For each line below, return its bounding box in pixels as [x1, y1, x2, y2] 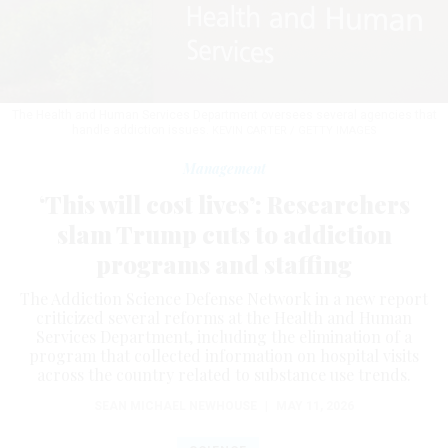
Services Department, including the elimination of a [36, 326, 412, 348]
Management [182, 159, 266, 179]
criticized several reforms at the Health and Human [36, 307, 412, 329]
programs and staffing [96, 248, 352, 281]
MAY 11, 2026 [276, 399, 354, 414]
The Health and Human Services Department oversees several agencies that [11, 108, 437, 123]
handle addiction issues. [71, 123, 212, 138]
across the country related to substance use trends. [37, 364, 411, 386]
